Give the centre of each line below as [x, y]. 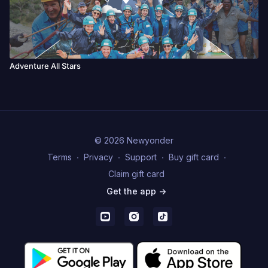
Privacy [98, 157]
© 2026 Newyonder [134, 140]
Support [141, 157]
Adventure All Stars [45, 66]
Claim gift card [136, 173]
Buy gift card [194, 157]
